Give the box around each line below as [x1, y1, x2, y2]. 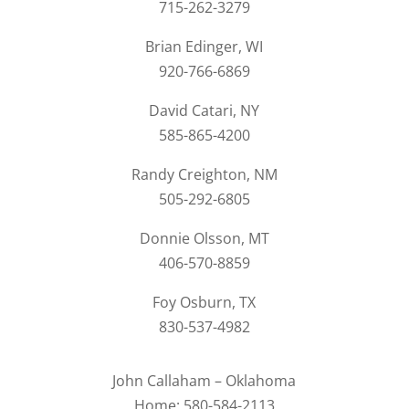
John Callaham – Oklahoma [112, 371, 297, 392]
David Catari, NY [149, 100, 260, 121]
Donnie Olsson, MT [139, 228, 269, 249]
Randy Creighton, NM [131, 164, 278, 185]
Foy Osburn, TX [152, 292, 257, 313]
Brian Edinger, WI [145, 37, 264, 58]
